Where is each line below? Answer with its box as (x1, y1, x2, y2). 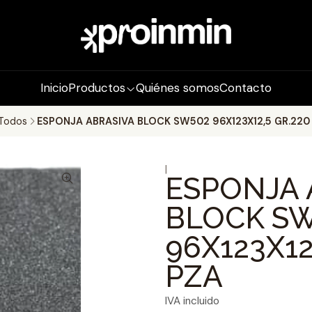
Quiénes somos (136, 79, 219, 95)
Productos (68, 79, 125, 95)
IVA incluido (164, 293, 219, 308)
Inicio (40, 79, 68, 95)
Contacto (219, 79, 272, 95)
